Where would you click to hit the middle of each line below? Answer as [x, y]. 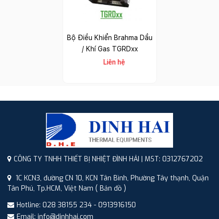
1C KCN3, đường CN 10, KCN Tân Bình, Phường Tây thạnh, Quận [111, 178]
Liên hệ [114, 62]
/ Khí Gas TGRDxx [109, 49]
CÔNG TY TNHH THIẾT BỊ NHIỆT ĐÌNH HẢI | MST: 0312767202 [108, 159]
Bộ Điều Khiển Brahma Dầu [109, 38]
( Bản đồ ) [111, 189]
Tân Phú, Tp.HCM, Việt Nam [51, 189]
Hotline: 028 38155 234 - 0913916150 [76, 205]
